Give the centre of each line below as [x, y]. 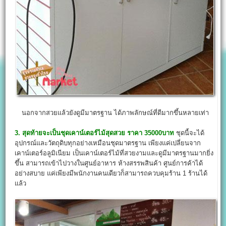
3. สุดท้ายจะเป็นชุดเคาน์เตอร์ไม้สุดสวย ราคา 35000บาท [95, 133]
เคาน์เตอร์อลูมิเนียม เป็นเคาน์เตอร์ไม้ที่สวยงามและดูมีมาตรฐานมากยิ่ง [114, 153]
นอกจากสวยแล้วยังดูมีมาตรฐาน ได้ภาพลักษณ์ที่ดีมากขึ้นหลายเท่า [115, 112]
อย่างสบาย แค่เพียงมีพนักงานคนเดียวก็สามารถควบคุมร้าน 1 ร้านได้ [111, 173]
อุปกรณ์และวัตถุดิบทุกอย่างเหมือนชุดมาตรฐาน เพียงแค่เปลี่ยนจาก [108, 143]
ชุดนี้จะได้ [189, 133]
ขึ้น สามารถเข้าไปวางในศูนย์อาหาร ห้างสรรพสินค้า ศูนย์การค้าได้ [109, 163]
